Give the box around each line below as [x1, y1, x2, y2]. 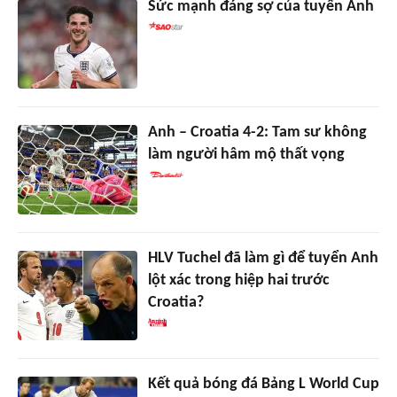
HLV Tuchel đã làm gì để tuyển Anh [147, 250, 378, 268]
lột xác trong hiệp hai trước [147, 272, 330, 290]
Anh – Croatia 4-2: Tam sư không [147, 124, 367, 142]
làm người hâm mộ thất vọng [147, 146, 345, 164]
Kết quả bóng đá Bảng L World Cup [147, 376, 379, 393]
